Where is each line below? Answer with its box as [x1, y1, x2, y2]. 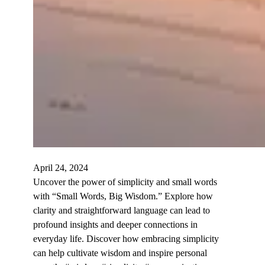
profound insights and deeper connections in [33, 219, 198, 230]
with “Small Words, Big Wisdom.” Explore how [33, 190, 213, 201]
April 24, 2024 [33, 162, 88, 173]
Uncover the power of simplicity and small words [33, 176, 217, 187]
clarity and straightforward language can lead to [33, 205, 210, 215]
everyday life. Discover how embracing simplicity [33, 233, 219, 244]
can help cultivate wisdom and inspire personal [33, 247, 207, 258]
